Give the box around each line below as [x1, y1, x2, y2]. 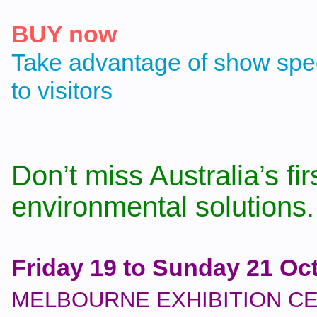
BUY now [11, 21, 117, 47]
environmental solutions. [11, 190, 314, 223]
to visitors [11, 77, 113, 104]
